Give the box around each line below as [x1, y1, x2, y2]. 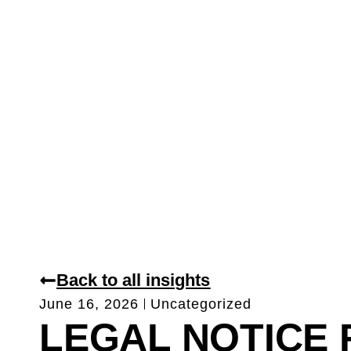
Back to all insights [56, 270, 211, 290]
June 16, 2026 [39, 295, 139, 312]
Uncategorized [150, 295, 252, 312]
